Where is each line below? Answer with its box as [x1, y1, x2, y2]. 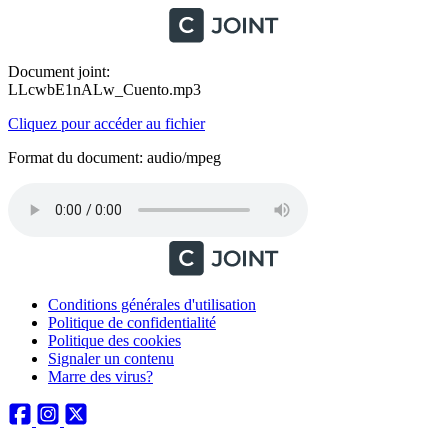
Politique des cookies [48, 332, 181, 349]
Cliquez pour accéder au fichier [8, 115, 205, 132]
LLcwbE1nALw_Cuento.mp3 [8, 81, 201, 98]
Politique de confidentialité [48, 314, 216, 331]
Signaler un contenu [48, 350, 174, 367]
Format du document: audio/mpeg [8, 149, 221, 166]
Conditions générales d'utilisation [48, 296, 256, 313]
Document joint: [8, 63, 110, 80]
